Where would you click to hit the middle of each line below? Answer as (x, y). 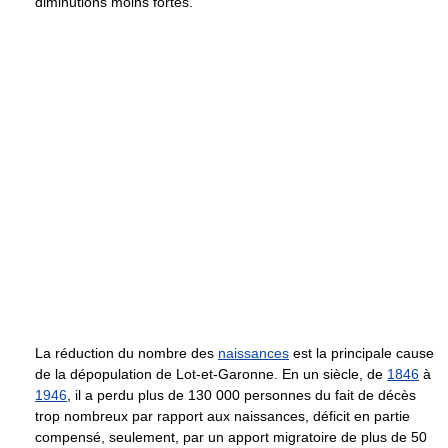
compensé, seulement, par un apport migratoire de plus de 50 (231, 437)
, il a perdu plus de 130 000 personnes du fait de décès (241, 395)
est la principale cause (361, 353)
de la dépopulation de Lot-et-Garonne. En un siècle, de (211, 374)
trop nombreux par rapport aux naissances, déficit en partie (222, 416)
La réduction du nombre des (126, 353)
